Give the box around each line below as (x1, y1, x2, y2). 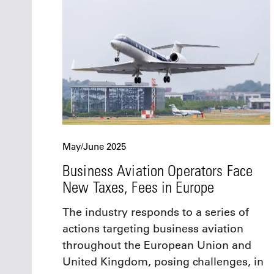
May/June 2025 (62, 141, 126, 153)
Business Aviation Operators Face (62, 161, 253, 180)
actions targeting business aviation (62, 222, 243, 236)
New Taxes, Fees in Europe (62, 178, 215, 196)
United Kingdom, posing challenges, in (62, 255, 264, 269)
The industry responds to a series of (62, 206, 249, 220)
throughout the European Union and (62, 239, 251, 253)
